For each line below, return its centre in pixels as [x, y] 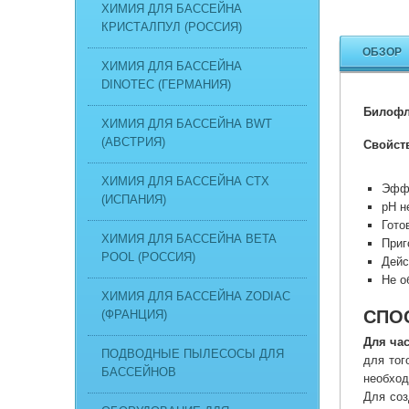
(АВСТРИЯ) [133, 142]
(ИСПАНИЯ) [134, 199]
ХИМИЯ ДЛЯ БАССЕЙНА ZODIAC [196, 296]
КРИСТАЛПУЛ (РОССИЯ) [172, 27]
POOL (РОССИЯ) [148, 257]
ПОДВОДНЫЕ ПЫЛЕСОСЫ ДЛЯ [193, 354]
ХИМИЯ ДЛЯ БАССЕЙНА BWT [187, 124]
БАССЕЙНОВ [139, 372]
